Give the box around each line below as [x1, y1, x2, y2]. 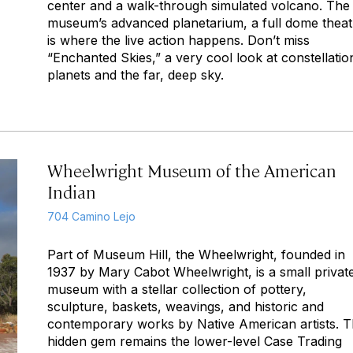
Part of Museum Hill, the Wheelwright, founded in [47, 247, 345, 262]
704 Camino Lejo [47, 210, 136, 223]
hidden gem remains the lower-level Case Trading [47, 333, 342, 349]
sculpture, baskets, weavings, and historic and [47, 299, 324, 314]
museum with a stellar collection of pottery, [47, 281, 307, 297]
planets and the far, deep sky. [47, 67, 224, 83]
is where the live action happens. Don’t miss [47, 32, 310, 48]
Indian [47, 180, 96, 203]
